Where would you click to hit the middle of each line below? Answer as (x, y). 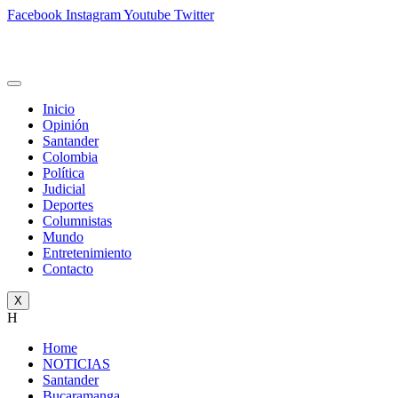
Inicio (59, 109)
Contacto (68, 269)
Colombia (70, 157)
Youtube (147, 15)
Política (64, 173)
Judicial (64, 189)
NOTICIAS (76, 364)
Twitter (194, 15)
